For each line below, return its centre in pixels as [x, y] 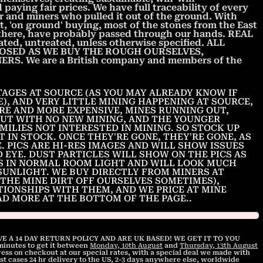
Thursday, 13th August [219, 245]
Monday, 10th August [127, 245]
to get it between [58, 245]
